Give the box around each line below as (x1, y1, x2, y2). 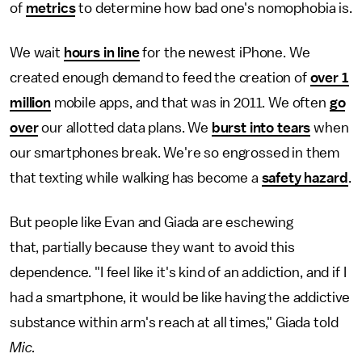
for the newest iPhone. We (139, 45, 310, 61)
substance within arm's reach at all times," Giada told (10, 315, 339, 330)
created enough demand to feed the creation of (10, 70, 310, 86)
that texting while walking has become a (10, 170, 262, 186)
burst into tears (211, 120, 311, 136)
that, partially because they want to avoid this (10, 240, 295, 255)
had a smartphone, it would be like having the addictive (10, 290, 351, 305)
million (10, 95, 51, 111)
